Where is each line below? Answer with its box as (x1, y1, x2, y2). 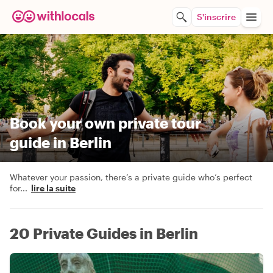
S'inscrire (197, 12, 236, 22)
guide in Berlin (10, 133, 112, 151)
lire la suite (31, 183, 76, 193)
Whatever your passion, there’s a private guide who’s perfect (10, 172, 252, 182)
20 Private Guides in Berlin (10, 224, 198, 242)
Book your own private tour (10, 114, 201, 132)
